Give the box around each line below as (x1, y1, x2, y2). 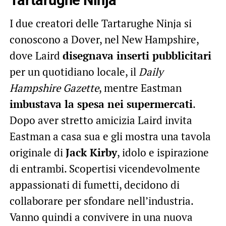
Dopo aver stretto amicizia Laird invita (9, 112, 192, 127)
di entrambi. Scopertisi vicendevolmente (9, 161, 200, 176)
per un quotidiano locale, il (9, 64, 139, 79)
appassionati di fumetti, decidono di (9, 177, 180, 192)
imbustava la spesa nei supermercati (9, 96, 193, 111)
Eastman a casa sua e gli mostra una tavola (9, 129, 211, 143)
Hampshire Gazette (9, 80, 99, 95)
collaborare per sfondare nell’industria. (9, 193, 194, 208)
